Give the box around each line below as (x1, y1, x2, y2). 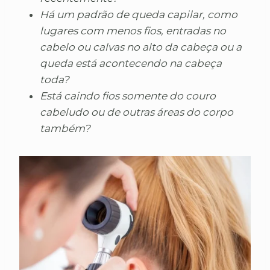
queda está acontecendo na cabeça (40, 57, 222, 70)
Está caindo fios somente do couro (40, 90, 216, 102)
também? (40, 122, 90, 135)
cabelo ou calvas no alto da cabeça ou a (40, 41, 242, 54)
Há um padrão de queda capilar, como (40, 8, 237, 21)
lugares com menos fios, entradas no (40, 25, 226, 37)
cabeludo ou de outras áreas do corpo (40, 106, 233, 119)
